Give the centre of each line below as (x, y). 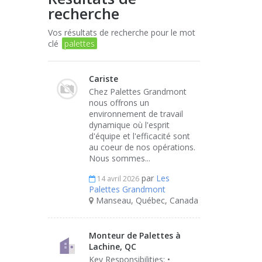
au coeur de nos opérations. (142, 147)
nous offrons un (119, 103)
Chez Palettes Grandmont (138, 92)
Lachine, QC (113, 247)
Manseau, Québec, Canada (146, 200)
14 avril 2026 (117, 179)
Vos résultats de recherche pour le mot (122, 32)
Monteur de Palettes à (135, 235)
